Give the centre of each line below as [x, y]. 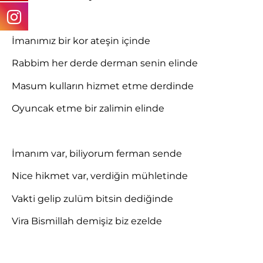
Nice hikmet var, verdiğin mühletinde [100, 176]
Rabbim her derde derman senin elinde [105, 63]
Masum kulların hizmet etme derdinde [103, 86]
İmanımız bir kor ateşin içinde [81, 41]
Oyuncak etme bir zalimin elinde [88, 109]
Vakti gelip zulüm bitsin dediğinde [92, 198]
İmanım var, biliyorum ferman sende [97, 154]
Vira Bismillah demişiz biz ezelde [87, 221]
